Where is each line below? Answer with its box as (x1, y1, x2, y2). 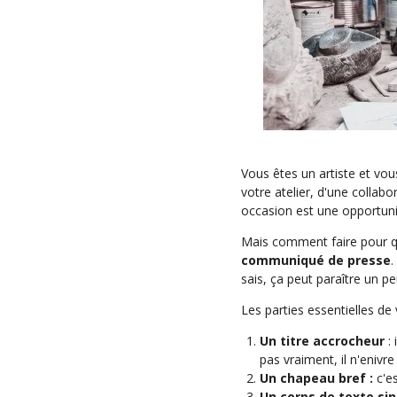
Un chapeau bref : (260, 370, 377, 386)
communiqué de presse (241, 252, 391, 269)
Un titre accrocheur (260, 332, 385, 349)
